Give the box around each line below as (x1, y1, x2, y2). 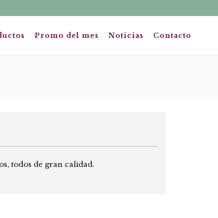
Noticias (109, 31, 144, 40)
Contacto (153, 31, 191, 40)
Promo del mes (35, 31, 99, 40)
